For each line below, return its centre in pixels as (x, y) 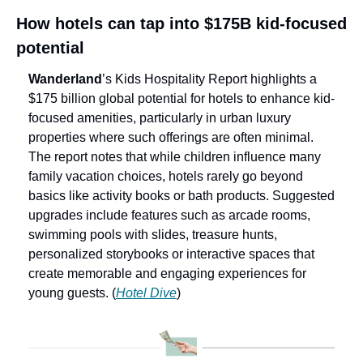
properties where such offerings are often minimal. (171, 137)
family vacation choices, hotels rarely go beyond (166, 176)
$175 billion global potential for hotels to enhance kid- (181, 98)
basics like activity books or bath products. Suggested (181, 195)
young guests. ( (72, 293)
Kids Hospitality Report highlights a (216, 79)
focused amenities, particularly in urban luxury (160, 117)
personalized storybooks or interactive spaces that (171, 254)
